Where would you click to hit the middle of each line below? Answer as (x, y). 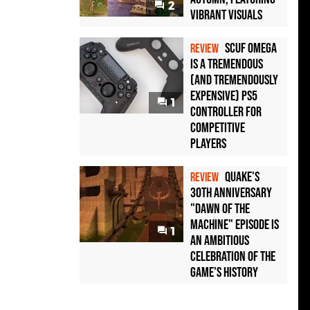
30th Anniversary (231, 193)
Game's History (224, 273)
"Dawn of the (220, 209)
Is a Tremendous (227, 65)
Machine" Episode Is (235, 225)
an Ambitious (220, 241)
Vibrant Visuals (226, 16)
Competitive (218, 128)
